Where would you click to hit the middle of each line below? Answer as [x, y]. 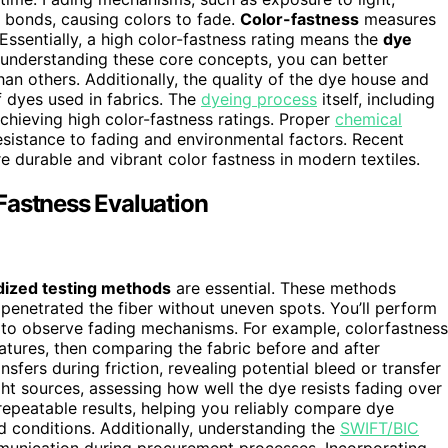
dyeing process [259, 99]
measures [397, 19]
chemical [368, 119]
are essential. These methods [283, 287]
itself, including [376, 99]
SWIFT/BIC [379, 427]
